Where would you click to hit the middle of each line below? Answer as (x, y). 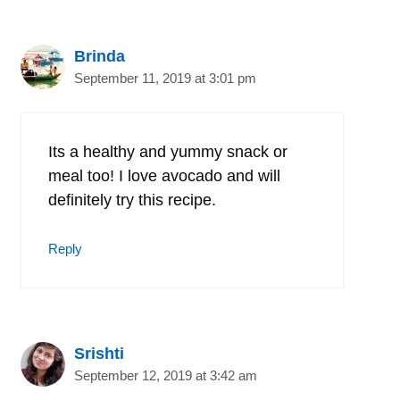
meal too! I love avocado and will (164, 175)
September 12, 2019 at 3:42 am (166, 375)
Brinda (100, 56)
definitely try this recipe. (132, 200)
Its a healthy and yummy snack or (168, 151)
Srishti (99, 353)
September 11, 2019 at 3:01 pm (165, 78)
